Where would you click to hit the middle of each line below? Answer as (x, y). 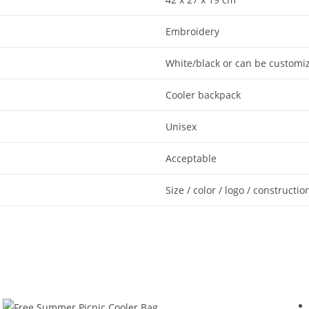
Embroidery (192, 31)
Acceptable (191, 158)
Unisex (181, 126)
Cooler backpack (203, 94)
